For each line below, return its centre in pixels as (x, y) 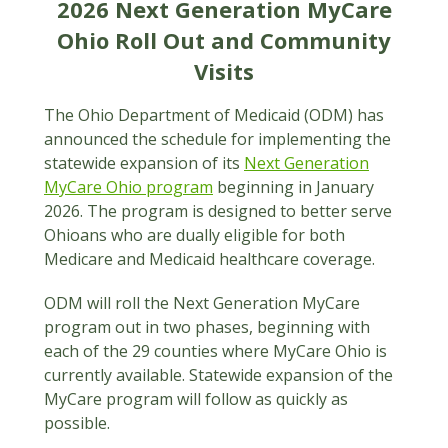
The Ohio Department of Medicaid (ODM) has (214, 115)
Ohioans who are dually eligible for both (194, 235)
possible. (79, 423)
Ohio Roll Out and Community (224, 40)
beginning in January (293, 187)
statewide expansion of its (144, 163)
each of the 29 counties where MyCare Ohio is (215, 351)
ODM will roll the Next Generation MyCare (202, 303)
